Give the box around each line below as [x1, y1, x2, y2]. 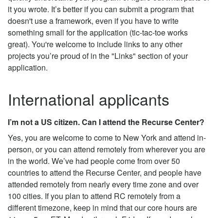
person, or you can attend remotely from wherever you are [8, 143, 205, 155]
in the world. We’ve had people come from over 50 [8, 155, 180, 166]
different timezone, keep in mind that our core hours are [8, 201, 197, 213]
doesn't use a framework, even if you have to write [8, 15, 179, 26]
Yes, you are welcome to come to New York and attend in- [8, 131, 206, 143]
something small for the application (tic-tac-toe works [8, 26, 188, 38]
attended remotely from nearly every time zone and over [8, 178, 199, 190]
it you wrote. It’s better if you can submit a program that [8, 3, 194, 15]
